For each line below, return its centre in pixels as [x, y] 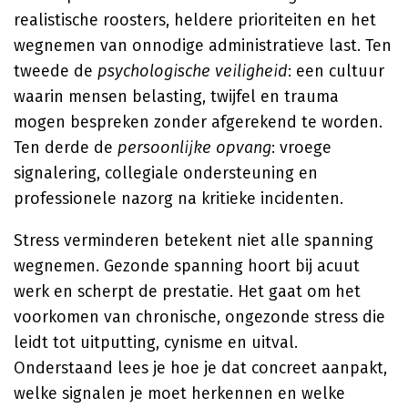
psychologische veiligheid [193, 71]
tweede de [56, 71]
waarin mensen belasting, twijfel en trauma [176, 97]
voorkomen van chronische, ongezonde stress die [199, 317]
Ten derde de [66, 148]
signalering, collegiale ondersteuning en [166, 173]
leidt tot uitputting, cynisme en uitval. [156, 342]
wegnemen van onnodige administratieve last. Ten [203, 46]
